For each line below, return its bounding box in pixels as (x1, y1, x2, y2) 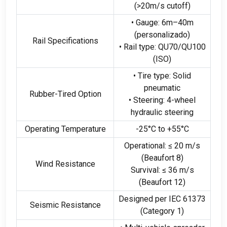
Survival (130, 165, 159, 175)
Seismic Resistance (29, 200, 101, 210)
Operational (124, 140, 165, 150)
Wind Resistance (35, 159, 95, 169)
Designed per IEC (119, 194, 181, 204)
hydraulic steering (131, 107, 194, 117)
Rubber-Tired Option (29, 89, 101, 99)
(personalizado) (134, 29, 190, 40)
